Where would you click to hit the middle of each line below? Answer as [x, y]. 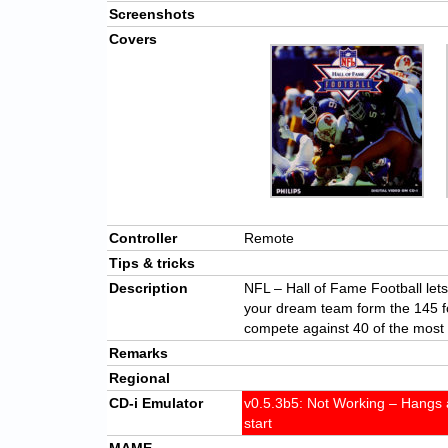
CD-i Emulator [156, 403]
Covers [133, 39]
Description [148, 288]
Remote [269, 238]
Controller [143, 238]
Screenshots [152, 14]
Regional [139, 378]
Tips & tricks [152, 263]
